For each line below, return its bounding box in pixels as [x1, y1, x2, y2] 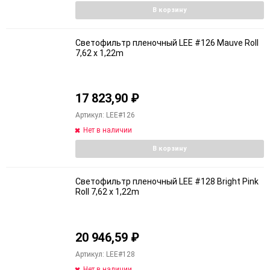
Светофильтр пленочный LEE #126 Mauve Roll [75, 37, 259, 48]
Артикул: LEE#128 [75, 250, 135, 259]
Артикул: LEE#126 [75, 111, 135, 119]
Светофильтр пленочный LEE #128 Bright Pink [75, 177, 259, 186]
